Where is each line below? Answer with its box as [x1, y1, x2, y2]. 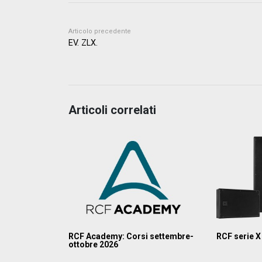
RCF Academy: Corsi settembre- [68, 232, 194, 242]
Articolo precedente [68, 27, 131, 35]
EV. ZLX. [68, 37, 98, 48]
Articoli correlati [68, 102, 156, 117]
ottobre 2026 [68, 240, 118, 250]
